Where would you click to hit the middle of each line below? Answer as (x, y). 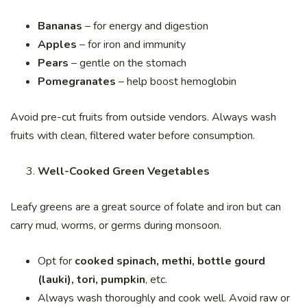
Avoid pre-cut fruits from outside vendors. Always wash (143, 118)
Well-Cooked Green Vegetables (124, 172)
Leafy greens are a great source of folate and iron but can (146, 207)
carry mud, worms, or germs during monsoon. (116, 226)
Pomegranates (77, 82)
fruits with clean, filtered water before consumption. (133, 136)
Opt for (56, 261)
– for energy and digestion (145, 26)
